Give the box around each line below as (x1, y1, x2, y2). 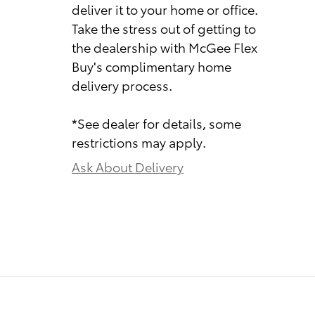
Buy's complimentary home (72, 56, 231, 75)
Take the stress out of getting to (72, 18, 256, 37)
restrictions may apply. (72, 132, 206, 150)
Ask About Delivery (72, 157, 184, 175)
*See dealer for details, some (72, 113, 241, 131)
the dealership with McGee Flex (72, 37, 257, 56)
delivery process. (72, 75, 172, 94)
